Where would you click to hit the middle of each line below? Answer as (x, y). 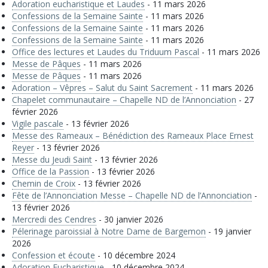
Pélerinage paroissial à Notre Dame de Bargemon (109, 231)
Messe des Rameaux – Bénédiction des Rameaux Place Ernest (133, 135)
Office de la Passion (51, 171)
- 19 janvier (229, 231)
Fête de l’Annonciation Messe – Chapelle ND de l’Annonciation (132, 195)
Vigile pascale (38, 124)
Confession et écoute (54, 255)
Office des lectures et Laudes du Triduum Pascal (106, 52)
